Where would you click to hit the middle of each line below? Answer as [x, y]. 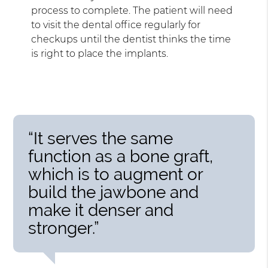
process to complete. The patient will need [132, 10]
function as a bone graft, [121, 156]
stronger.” [64, 228]
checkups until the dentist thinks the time [131, 39]
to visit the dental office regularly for [116, 25]
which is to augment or [116, 174]
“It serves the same [101, 138]
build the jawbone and [114, 192]
